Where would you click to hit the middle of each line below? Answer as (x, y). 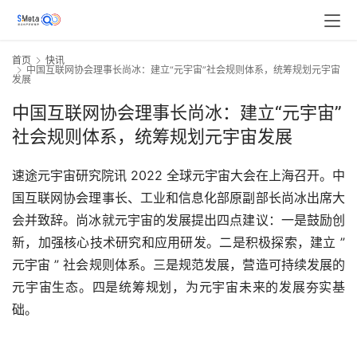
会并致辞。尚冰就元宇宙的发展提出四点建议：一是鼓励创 (178, 220)
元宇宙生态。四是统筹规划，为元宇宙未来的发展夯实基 (178, 287)
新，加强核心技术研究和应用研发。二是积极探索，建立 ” (178, 243)
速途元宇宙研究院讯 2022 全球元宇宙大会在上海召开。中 (178, 176)
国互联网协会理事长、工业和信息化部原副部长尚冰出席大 (178, 198)
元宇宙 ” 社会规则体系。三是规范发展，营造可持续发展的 (178, 265)
